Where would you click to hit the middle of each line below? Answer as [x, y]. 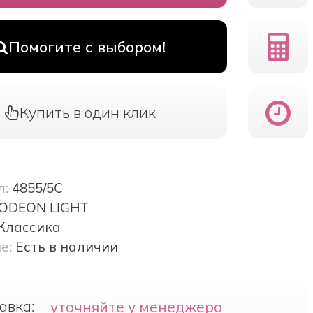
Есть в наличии [66, 247]
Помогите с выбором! [87, 47]
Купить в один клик [87, 113]
